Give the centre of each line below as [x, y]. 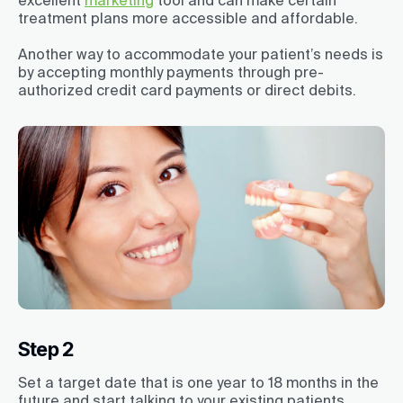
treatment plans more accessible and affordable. [188, 18]
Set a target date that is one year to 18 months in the [198, 383]
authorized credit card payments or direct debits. [187, 90]
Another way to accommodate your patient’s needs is [201, 54]
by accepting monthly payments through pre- [171, 72]
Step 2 [46, 349]
